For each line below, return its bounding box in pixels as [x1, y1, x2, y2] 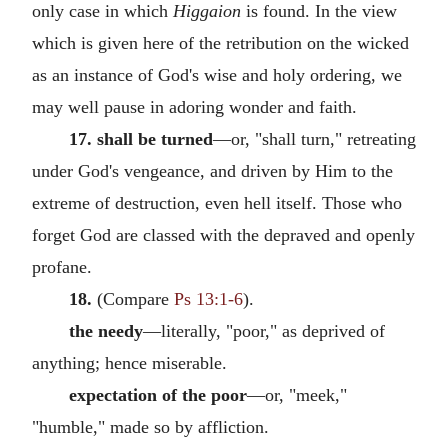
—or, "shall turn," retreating [212, 128, 416, 149]
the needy [68, 320, 143, 341]
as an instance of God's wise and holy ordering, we [32, 64, 402, 85]
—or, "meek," [246, 384, 347, 405]
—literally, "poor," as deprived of [142, 320, 385, 341]
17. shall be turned [68, 128, 213, 149]
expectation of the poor [68, 384, 247, 405]
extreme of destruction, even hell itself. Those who [32, 192, 402, 213]
